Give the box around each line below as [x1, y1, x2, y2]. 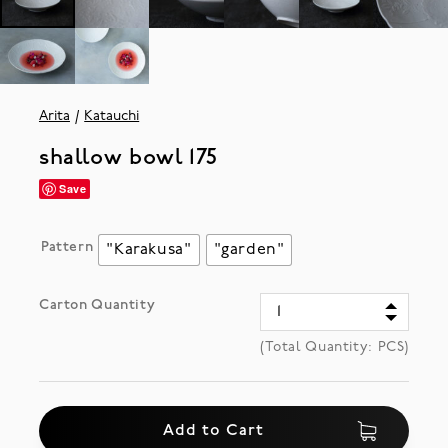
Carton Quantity [38, 297, 156, 313]
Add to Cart [162, 422, 264, 439]
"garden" [213, 241, 285, 258]
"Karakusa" [106, 241, 192, 258]
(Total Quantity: [260, 339, 378, 355]
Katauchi [84, 108, 140, 124]
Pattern [40, 239, 94, 255]
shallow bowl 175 [38, 146, 218, 170]
